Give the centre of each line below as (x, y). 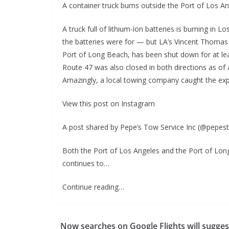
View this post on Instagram (109, 103)
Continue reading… (93, 187)
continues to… (86, 163)
